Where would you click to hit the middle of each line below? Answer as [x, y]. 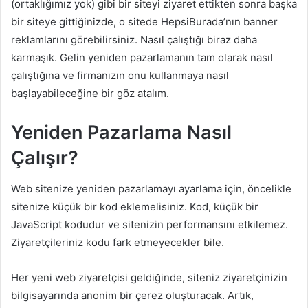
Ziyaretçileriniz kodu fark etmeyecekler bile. [118, 242]
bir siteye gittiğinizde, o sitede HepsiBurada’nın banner [144, 22]
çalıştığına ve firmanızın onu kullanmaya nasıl [120, 75]
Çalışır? [45, 158]
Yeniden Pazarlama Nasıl [121, 132]
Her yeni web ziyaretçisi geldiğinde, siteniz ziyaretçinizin [149, 277]
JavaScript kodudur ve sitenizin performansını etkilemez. [150, 224]
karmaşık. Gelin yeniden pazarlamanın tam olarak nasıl [142, 57]
